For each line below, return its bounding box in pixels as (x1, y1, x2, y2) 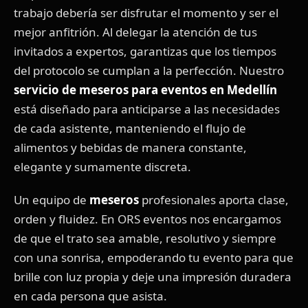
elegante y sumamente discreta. (14, 159, 191, 175)
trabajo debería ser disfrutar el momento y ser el (14, 5, 278, 21)
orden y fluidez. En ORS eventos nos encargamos (14, 211, 281, 228)
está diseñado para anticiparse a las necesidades (14, 101, 280, 118)
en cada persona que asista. (14, 288, 167, 305)
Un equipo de (14, 192, 89, 208)
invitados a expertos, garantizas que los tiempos (14, 43, 276, 60)
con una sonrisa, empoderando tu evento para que (14, 250, 294, 266)
